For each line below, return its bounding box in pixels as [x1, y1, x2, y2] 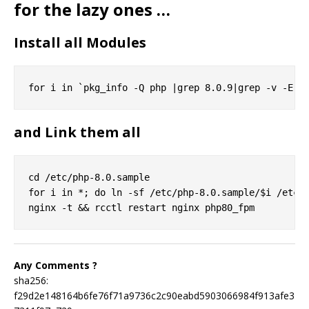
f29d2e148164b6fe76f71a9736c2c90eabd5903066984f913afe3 [14, 289, 295, 303]
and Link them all [14, 123, 141, 142]
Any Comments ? [14, 259, 97, 272]
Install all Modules [14, 33, 146, 52]
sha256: [14, 274, 48, 288]
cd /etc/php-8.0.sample [28, 172, 150, 183]
